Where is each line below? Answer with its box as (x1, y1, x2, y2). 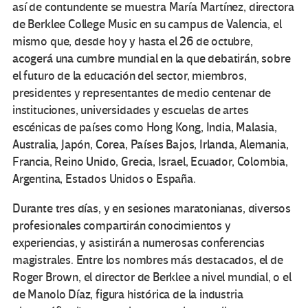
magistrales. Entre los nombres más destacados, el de (12, 252, 283, 267)
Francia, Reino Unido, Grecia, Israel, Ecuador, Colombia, (12, 154, 288, 169)
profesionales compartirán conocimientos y (12, 218, 231, 233)
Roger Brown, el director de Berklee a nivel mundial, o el (12, 269, 291, 285)
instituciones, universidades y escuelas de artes (12, 102, 249, 118)
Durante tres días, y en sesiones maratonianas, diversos (12, 201, 291, 216)
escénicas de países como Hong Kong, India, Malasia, (12, 120, 277, 135)
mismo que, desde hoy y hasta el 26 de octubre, (12, 34, 253, 49)
